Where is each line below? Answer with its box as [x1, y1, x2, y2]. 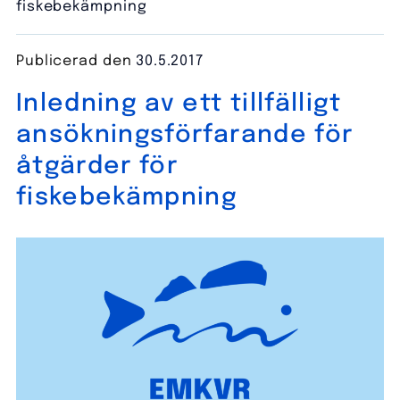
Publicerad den [15, 53, 137, 69]
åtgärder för [15, 154, 179, 179]
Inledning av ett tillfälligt [15, 91, 342, 116]
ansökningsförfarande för [15, 122, 354, 147]
